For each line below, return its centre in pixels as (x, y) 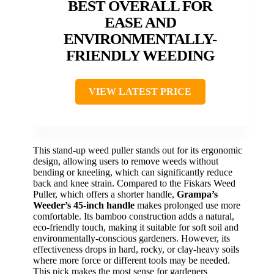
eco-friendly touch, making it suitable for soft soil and (136, 228)
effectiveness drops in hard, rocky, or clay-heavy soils (136, 250)
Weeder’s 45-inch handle (84, 206)
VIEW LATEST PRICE (140, 92)
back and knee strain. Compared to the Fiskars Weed (134, 183)
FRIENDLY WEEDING (140, 56)
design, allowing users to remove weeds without (126, 161)
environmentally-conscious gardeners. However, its (131, 239)
